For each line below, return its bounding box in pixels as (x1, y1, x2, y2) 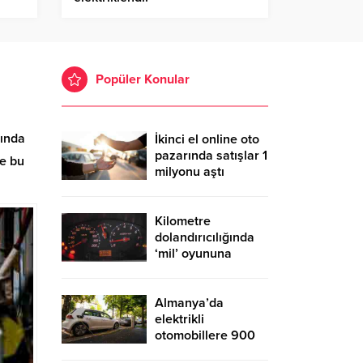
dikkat (155, 262, 190, 279)
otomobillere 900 (155, 327, 255, 344)
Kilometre (155, 213, 211, 230)
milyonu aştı (155, 164, 224, 181)
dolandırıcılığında (155, 229, 254, 246)
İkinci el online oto (155, 131, 259, 148)
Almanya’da (155, 295, 224, 312)
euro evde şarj (155, 344, 238, 361)
